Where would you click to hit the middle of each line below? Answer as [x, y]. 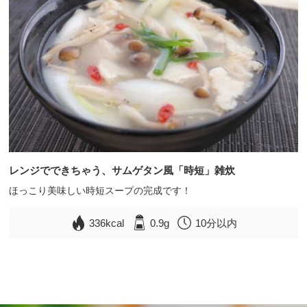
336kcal [107, 223]
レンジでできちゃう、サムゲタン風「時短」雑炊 [122, 170]
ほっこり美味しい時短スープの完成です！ [100, 190]
